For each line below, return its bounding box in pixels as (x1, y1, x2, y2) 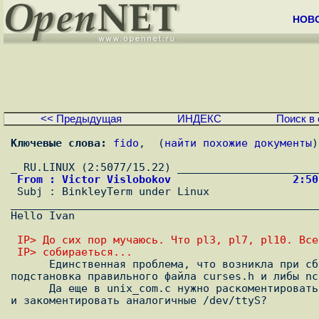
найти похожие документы (164, 137, 312, 150)
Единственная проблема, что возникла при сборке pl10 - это (11, 258, 49, 271)
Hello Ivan (11, 209, 75, 222)
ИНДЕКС (177, 113, 221, 125)
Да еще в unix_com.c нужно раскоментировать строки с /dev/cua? (11, 282, 49, 295)
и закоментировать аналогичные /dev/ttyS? (11, 294, 267, 307)
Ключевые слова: (11, 137, 107, 150)
